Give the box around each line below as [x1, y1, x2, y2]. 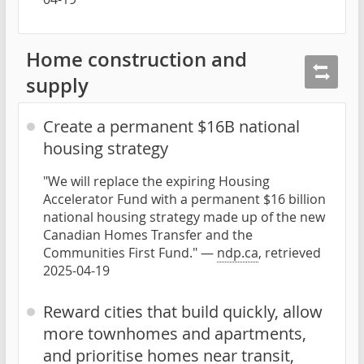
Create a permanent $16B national [43, 115, 300, 137]
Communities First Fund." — [43, 243, 217, 262]
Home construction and [26, 45, 247, 72]
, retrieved [258, 243, 321, 262]
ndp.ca [217, 243, 258, 262]
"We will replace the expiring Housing [43, 171, 270, 190]
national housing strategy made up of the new [43, 207, 325, 226]
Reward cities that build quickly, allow [43, 300, 323, 323]
